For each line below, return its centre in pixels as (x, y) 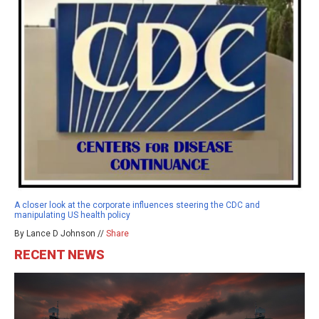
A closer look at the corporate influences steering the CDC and (137, 205)
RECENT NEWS (59, 254)
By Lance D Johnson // (60, 233)
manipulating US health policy (72, 215)
